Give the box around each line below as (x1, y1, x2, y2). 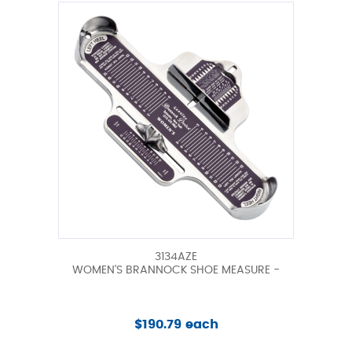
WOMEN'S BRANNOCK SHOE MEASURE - (72, 264, 280, 276)
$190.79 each (134, 317, 218, 331)
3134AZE (155, 251, 197, 262)
